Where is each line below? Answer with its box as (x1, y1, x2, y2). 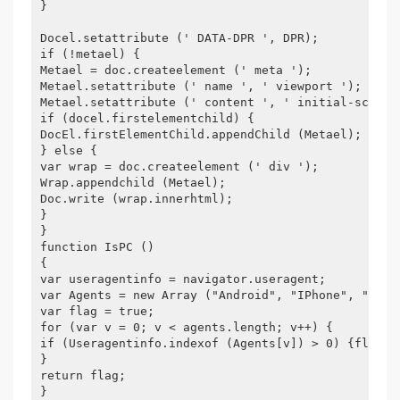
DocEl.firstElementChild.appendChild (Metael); (40, 128, 362, 141)
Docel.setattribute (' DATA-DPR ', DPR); (40, 31, 319, 45)
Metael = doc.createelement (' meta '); (40, 63, 312, 77)
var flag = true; (40, 304, 154, 318)
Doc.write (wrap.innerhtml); (40, 192, 233, 205)
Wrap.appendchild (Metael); (40, 176, 226, 189)
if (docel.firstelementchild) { (40, 112, 254, 125)
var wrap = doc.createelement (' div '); (40, 160, 319, 173)
